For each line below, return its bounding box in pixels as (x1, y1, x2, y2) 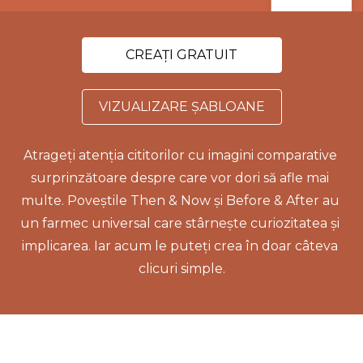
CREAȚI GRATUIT (126, 46, 237, 62)
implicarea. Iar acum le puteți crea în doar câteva (22, 237, 338, 254)
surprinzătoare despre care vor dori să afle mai (31, 169, 329, 186)
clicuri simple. (138, 260, 225, 276)
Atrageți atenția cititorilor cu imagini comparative (23, 147, 337, 163)
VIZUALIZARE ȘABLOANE (98, 98, 265, 114)
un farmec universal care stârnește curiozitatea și (20, 215, 340, 231)
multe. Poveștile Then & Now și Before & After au (20, 192, 340, 208)
